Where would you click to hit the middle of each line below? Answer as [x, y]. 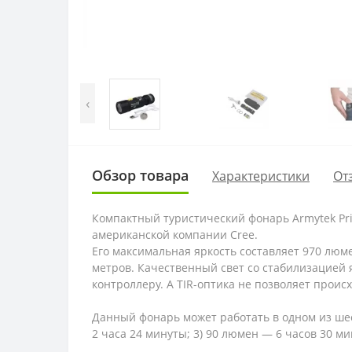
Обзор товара [140, 175]
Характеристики [261, 176]
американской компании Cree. [176, 235]
